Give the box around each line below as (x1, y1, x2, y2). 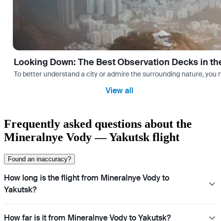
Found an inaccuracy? (8, 155, 71, 163)
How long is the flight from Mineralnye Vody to (4, 173, 169, 184)
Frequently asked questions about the (4, 117, 192, 131)
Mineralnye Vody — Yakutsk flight (4, 131, 180, 144)
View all (106, 85, 133, 96)
